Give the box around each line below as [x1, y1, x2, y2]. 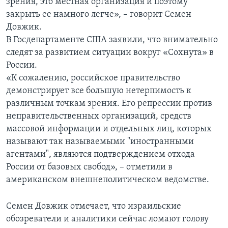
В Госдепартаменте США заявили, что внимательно [6, 35, 218, 45]
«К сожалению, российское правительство [6, 73, 180, 83]
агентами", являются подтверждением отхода [6, 150, 195, 160]
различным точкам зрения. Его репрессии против [6, 99, 212, 109]
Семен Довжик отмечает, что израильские [6, 202, 181, 212]
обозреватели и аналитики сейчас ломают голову [6, 214, 209, 224]
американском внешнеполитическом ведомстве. [6, 175, 209, 185]
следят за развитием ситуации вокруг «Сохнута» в [6, 48, 214, 58]
